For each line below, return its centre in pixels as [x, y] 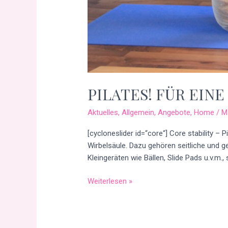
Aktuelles [103, 112]
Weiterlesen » [110, 181]
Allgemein [138, 112]
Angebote [174, 112]
